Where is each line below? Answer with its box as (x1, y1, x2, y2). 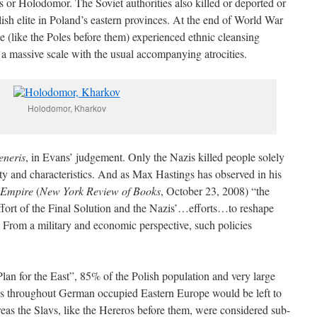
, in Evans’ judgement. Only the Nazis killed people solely (25, 149, 284, 164)
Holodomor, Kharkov (27, 102, 106, 114)
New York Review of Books (40, 183, 161, 198)
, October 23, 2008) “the (161, 183, 270, 198)
